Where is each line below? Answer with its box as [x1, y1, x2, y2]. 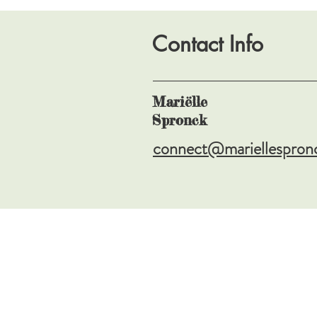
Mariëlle [152, 92, 207, 110]
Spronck [152, 110, 207, 129]
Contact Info [152, 29, 263, 58]
